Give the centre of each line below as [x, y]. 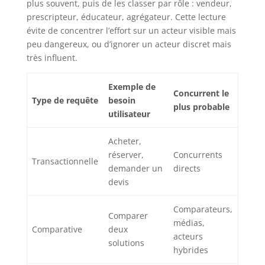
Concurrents [198, 155]
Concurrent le [201, 93]
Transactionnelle [65, 161]
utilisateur [129, 114]
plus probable [201, 107]
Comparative [57, 230]
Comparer [128, 216]
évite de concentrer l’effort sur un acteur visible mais [131, 31]
